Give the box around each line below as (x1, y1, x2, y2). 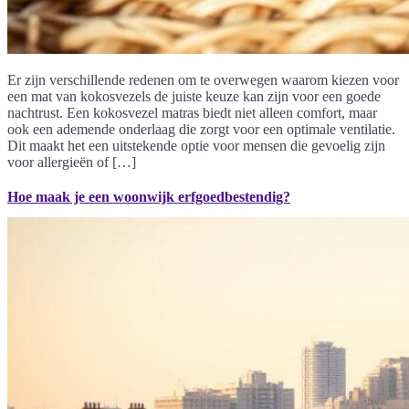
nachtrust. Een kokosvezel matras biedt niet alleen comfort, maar (7, 104, 377, 121)
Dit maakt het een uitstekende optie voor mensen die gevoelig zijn (7, 137, 385, 153)
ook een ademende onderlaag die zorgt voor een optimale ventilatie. (7, 121, 395, 137)
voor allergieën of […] (7, 153, 136, 170)
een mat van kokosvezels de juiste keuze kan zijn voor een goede (7, 88, 381, 104)
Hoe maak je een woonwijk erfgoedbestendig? (7, 188, 290, 204)
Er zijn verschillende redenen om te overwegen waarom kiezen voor (7, 71, 399, 88)
